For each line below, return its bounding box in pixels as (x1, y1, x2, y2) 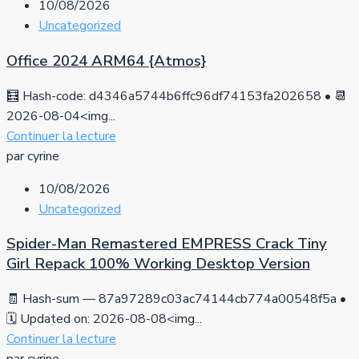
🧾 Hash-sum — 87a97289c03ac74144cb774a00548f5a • (6, 290, 346, 309)
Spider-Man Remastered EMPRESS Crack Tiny (6, 233, 327, 255)
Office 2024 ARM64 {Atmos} (6, 50, 207, 71)
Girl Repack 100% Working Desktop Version (6, 253, 310, 275)
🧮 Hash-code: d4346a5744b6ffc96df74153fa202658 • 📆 (6, 87, 347, 105)
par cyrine (6, 147, 59, 165)
